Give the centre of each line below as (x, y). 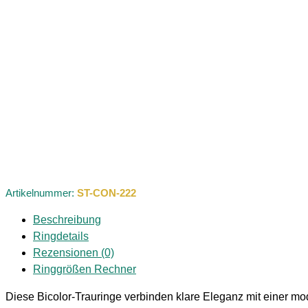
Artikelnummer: (41, 193)
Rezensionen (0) (74, 253)
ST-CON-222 (107, 193)
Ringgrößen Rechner (85, 269)
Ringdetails (61, 236)
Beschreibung (67, 220)
